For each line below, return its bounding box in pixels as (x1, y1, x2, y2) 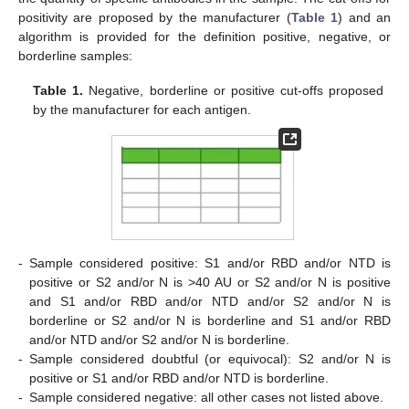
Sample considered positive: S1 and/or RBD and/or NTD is (29, 255, 391, 270)
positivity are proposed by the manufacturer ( (18, 9, 291, 25)
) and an (338, 9, 392, 25)
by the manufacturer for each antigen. (33, 101, 252, 117)
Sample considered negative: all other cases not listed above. (29, 389, 383, 404)
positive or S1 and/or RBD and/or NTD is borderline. (29, 370, 329, 385)
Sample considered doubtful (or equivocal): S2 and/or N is (29, 351, 391, 366)
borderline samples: (18, 47, 132, 63)
